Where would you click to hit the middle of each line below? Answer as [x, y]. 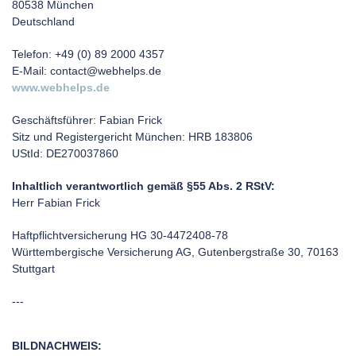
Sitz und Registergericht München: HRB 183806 [132, 137]
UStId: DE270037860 [65, 153]
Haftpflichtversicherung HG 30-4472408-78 [120, 235]
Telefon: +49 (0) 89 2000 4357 [88, 54]
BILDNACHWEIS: [57, 346]
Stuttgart [33, 269]
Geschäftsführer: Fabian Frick [87, 120]
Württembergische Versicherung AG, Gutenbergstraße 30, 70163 [175, 252]
